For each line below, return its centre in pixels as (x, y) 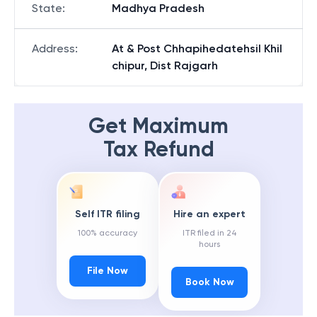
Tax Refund (158, 149)
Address (53, 48)
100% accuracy (108, 233)
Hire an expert (209, 214)
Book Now (209, 282)
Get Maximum (158, 126)
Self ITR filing (108, 214)
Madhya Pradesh (158, 8)
